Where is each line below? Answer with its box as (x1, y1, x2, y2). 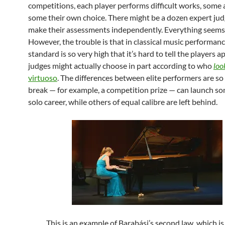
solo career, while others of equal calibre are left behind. (28, 97, 217, 106)
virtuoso (28, 73, 57, 82)
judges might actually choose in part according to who (28, 61, 213, 70)
